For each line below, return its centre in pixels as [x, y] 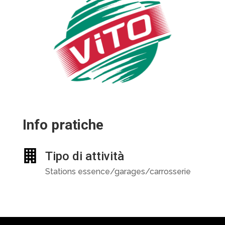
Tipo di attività [84, 156]
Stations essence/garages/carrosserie [118, 172]
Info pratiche [63, 125]
